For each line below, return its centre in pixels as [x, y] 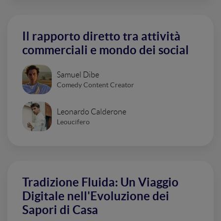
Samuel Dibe [78, 74]
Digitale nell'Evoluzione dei [96, 196]
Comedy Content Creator [95, 85]
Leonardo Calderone [92, 111]
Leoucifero [73, 122]
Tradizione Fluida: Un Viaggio [100, 182]
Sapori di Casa [60, 210]
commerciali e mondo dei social [106, 50]
